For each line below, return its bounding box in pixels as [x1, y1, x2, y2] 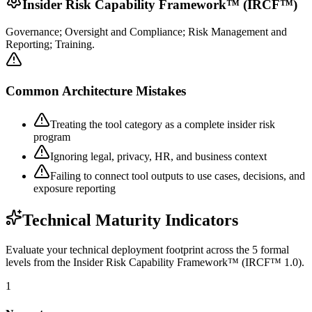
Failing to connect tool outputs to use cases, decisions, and [50, 170, 305, 182]
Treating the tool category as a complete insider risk [50, 118, 275, 131]
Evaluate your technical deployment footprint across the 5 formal [6, 244, 289, 256]
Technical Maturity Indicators [22, 211, 238, 230]
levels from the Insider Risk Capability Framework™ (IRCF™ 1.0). [6, 256, 304, 269]
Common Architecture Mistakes [6, 83, 186, 98]
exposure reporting [33, 182, 116, 195]
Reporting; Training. [6, 38, 95, 50]
